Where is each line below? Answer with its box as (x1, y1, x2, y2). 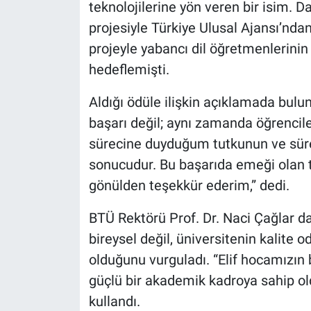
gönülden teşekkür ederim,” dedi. (88, 176, 289, 194)
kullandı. (88, 292, 140, 310)
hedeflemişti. (88, 60, 169, 78)
